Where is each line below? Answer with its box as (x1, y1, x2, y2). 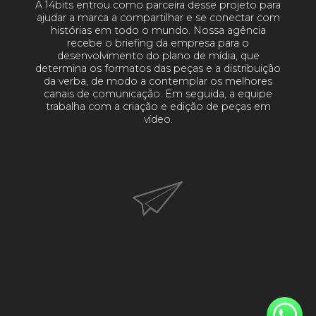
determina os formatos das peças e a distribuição (35, 62, 281, 75)
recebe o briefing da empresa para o (67, 37, 249, 50)
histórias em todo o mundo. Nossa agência (50, 24, 266, 37)
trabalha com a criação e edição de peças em (45, 100, 271, 114)
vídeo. (143, 113, 173, 126)
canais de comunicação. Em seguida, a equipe (44, 87, 272, 101)
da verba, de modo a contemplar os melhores (44, 75, 272, 88)
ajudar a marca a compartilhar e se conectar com (36, 11, 280, 25)
